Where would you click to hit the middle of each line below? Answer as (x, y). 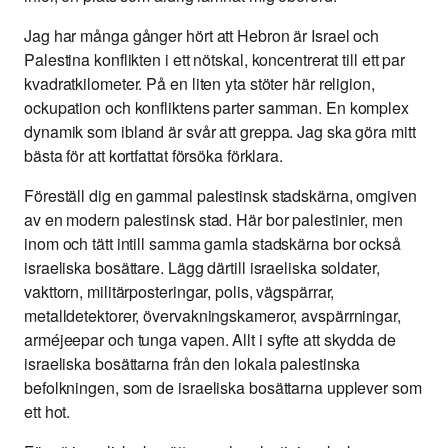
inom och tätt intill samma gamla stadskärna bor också (212, 244)
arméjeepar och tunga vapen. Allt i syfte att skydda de (210, 340)
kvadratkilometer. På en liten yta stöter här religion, (199, 84)
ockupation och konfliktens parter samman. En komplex (217, 108)
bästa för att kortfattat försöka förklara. (153, 156)
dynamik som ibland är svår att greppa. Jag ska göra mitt (220, 132)
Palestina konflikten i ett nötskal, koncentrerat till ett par (215, 60)
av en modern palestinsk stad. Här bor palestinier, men (213, 220)
